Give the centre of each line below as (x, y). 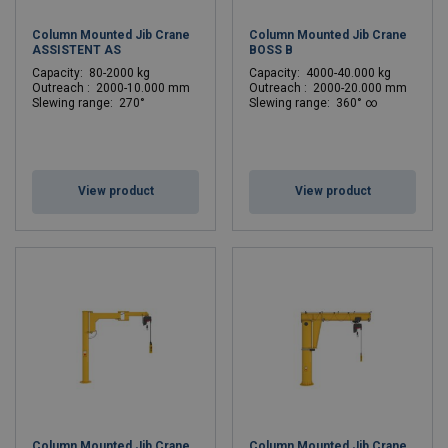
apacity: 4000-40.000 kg (324, 73)
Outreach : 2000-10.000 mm (111, 88)
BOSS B (271, 50)
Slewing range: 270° (88, 103)
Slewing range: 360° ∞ (313, 103)
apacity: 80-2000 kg (95, 73)
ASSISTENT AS (76, 50)
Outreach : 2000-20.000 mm (328, 88)
